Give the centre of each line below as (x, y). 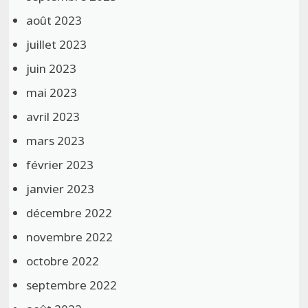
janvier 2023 (60, 188)
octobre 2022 (63, 261)
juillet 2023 (57, 44)
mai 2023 (52, 92)
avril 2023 (53, 116)
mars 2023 (56, 140)
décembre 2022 (69, 212)
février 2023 (60, 164)
